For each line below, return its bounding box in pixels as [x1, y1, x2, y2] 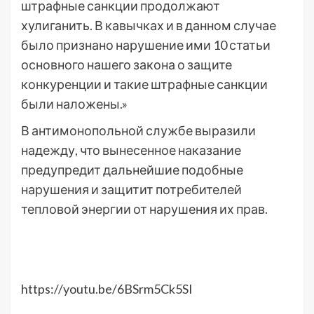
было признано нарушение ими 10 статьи [21, 37, 271, 53]
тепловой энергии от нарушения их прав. [21, 201, 268, 217]
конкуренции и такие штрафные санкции [21, 76, 268, 93]
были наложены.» [21, 96, 128, 112]
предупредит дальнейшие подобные [21, 162, 243, 178]
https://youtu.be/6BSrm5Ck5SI [21, 281, 193, 297]
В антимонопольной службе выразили [21, 123, 256, 139]
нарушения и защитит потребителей [21, 182, 242, 198]
